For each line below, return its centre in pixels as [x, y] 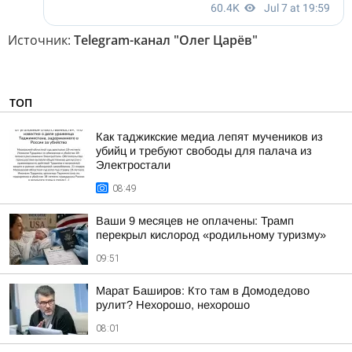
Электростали [133, 165]
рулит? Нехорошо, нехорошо [173, 305]
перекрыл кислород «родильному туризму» [211, 235]
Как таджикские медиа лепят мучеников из [209, 137]
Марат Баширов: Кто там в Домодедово [203, 291]
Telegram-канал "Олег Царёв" [166, 40]
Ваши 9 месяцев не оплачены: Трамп [195, 221]
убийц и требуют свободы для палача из [204, 151]
